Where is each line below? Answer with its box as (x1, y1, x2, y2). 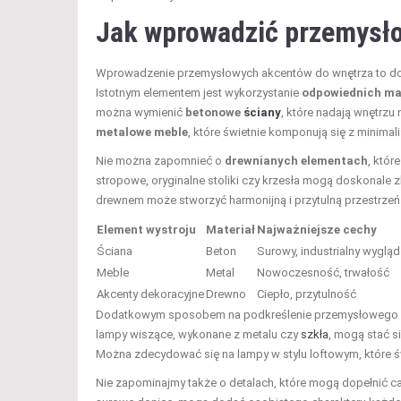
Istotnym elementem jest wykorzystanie (96, 85, 302, 99)
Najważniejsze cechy (257, 222, 377, 236)
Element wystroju (97, 222, 196, 236)
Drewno (206, 286, 246, 301)
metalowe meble (96, 124, 188, 139)
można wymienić (96, 105, 185, 119)
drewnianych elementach (225, 153, 368, 167)
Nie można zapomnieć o (96, 153, 225, 167)
